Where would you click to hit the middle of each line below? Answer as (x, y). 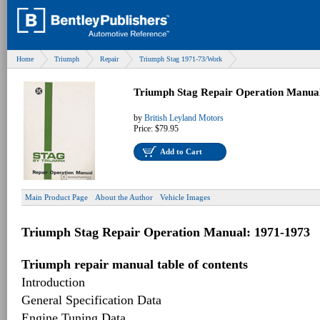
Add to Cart (181, 151)
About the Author (124, 197)
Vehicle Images (185, 197)
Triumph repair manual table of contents (135, 264)
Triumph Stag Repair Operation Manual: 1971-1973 (166, 232)
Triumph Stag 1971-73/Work (181, 59)
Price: (144, 129)
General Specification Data (91, 300)
